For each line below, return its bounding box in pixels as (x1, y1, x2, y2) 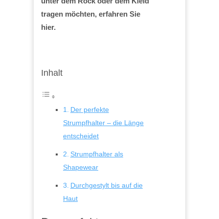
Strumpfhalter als (70, 150, 123, 158)
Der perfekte (70, 105, 109, 113)
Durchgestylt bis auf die (70, 181, 143, 189)
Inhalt (41, 67, 63, 78)
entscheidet (63, 131, 99, 140)
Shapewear (63, 163, 98, 171)
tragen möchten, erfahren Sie (41, 9, 140, 18)
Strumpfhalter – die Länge (63, 118, 144, 127)
